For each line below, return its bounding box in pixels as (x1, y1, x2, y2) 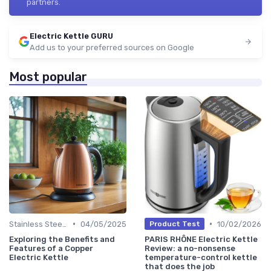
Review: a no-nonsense (145, 243, 235, 253)
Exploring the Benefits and (9, 234, 115, 244)
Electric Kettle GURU (30, 31, 113, 41)
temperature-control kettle (145, 252, 257, 262)
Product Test (149, 220, 200, 229)
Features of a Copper (9, 243, 93, 253)
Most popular (9, 69, 87, 84)
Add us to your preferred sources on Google (30, 42, 194, 52)
